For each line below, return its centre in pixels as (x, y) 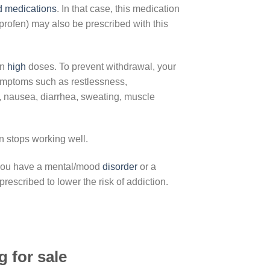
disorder (120, 167)
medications (31, 8)
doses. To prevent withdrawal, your (101, 66)
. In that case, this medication (118, 8)
